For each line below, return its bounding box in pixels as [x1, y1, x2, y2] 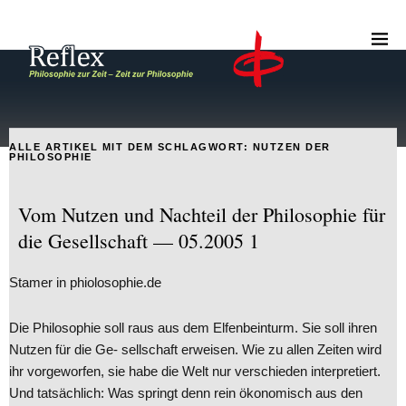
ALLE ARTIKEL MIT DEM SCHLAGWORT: [9, 140, 253, 152]
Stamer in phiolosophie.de [9, 274, 161, 290]
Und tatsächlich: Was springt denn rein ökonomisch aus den [9, 384, 362, 401]
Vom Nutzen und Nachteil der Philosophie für [18, 200, 385, 227]
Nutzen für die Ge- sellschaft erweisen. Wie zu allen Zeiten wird [9, 341, 382, 357]
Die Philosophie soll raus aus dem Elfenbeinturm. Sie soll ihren [9, 319, 377, 335]
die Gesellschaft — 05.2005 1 [18, 227, 259, 254]
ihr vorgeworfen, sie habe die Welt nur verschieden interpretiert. [9, 362, 381, 379]
